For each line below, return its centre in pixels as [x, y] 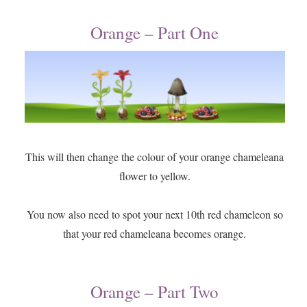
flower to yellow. [155, 176]
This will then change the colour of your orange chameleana [155, 157]
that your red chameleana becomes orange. [155, 234]
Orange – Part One [155, 33]
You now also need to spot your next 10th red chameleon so [155, 214]
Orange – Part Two [155, 292]
